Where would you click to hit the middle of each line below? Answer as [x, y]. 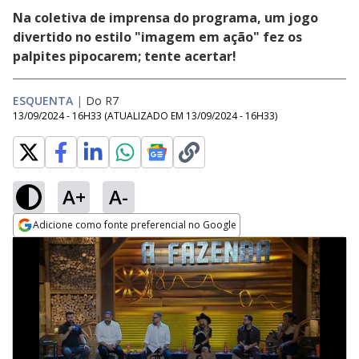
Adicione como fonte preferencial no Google [135, 225]
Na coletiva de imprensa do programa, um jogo [165, 18]
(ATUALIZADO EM [145, 116]
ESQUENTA [43, 101]
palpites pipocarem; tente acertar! [125, 56]
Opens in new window [78, 247]
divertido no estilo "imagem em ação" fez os [157, 37]
